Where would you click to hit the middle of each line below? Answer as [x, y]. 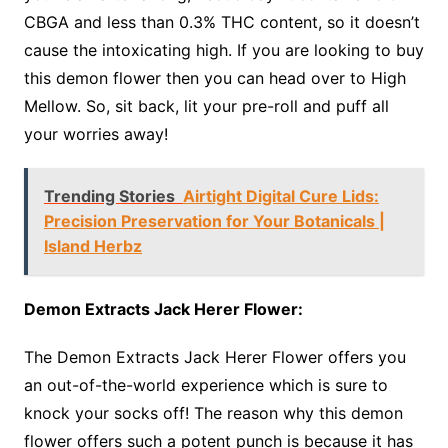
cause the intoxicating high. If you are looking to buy [223, 50]
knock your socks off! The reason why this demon [213, 413]
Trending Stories [109, 196]
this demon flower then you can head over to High [214, 78]
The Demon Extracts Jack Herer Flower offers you [214, 357]
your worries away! [98, 134]
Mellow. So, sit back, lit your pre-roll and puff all [206, 106]
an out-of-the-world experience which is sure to [205, 385]
